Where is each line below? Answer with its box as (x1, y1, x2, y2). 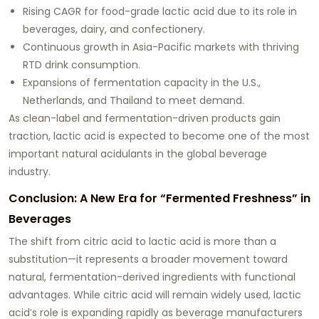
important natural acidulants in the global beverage (9, 146, 267, 161)
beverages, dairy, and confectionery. (23, 21, 205, 36)
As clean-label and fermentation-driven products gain (9, 110, 281, 125)
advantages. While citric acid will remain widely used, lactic (9, 287, 301, 302)
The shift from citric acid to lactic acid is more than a (9, 234, 276, 249)
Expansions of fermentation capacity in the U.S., (23, 75, 261, 90)
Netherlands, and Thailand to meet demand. (23, 93, 244, 108)
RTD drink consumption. (23, 57, 140, 72)
